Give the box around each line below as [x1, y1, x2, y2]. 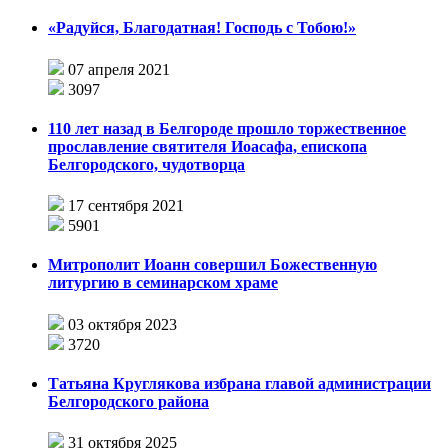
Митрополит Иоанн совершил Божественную [48, 256, 377, 274]
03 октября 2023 [68, 315, 177, 333]
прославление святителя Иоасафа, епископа [48, 137, 367, 155]
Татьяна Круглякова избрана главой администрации [48, 374, 431, 392]
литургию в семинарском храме [48, 274, 278, 292]
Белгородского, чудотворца [48, 155, 245, 173]
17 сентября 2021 [68, 197, 184, 215]
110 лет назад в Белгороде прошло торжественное [48, 119, 406, 137]
